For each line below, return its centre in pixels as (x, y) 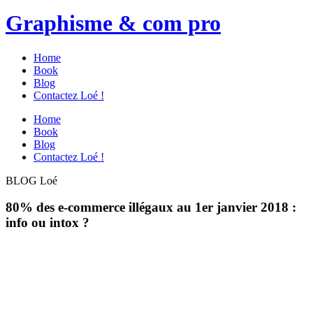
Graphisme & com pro (113, 23)
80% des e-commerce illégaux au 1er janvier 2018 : (151, 208)
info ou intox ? (48, 223)
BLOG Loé (31, 180)
